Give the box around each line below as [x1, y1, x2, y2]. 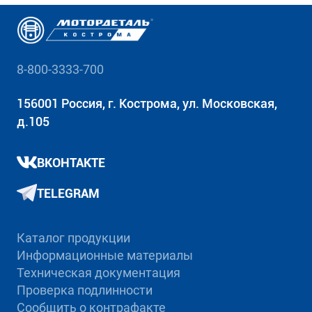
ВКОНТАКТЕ [36, 155, 105, 171]
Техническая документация [16, 265, 180, 281]
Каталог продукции [16, 231, 130, 246]
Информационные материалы [16, 248, 193, 263]
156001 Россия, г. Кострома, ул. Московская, [16, 96, 277, 111]
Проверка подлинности [16, 283, 153, 298]
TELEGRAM [36, 185, 100, 201]
